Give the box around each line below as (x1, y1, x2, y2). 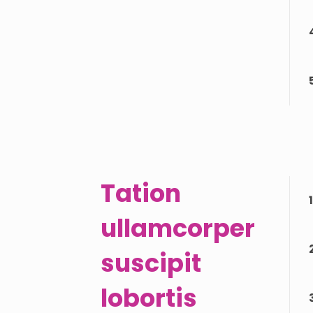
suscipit (101, 246, 201, 280)
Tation (101, 176, 181, 210)
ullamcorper (101, 211, 255, 245)
